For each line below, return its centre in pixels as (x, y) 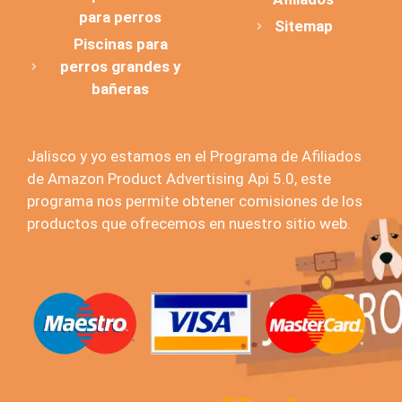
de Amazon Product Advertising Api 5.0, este (179, 179)
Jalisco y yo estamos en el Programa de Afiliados (194, 157)
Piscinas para (120, 44)
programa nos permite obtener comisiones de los (195, 201)
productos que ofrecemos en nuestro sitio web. (189, 224)
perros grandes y (120, 67)
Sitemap (303, 26)
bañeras (120, 89)
